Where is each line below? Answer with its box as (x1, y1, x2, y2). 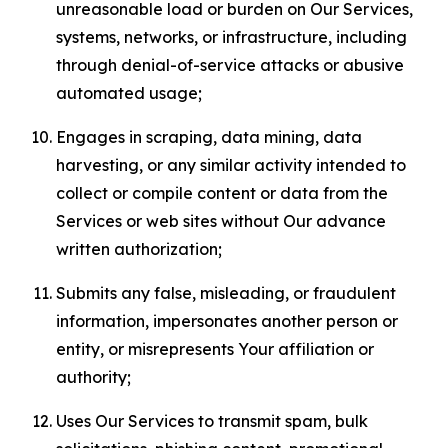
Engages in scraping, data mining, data (56, 127, 362, 147)
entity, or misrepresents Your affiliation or (56, 339, 374, 359)
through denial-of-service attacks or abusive (56, 55, 404, 75)
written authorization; (56, 239, 222, 259)
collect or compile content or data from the (56, 183, 388, 203)
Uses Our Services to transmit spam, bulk (56, 411, 368, 431)
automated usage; (56, 83, 202, 103)
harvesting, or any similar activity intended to (56, 155, 406, 175)
